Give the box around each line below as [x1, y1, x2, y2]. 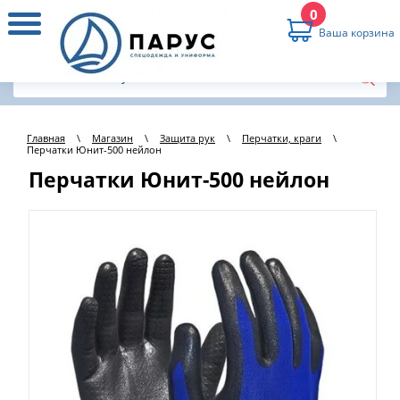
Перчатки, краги [242, 131, 321, 146]
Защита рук [160, 131, 215, 146]
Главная [27, 131, 65, 146]
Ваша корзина [319, 25, 395, 41]
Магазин [92, 131, 133, 146]
